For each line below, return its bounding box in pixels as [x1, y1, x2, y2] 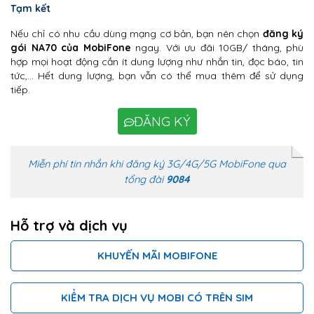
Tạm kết [11, 2, 50, 15]
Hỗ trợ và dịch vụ [11, 217, 128, 235]
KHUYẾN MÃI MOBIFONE [97, 249, 217, 263]
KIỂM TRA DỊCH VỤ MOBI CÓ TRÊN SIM [61, 291, 253, 305]
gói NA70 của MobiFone [11, 41, 131, 55]
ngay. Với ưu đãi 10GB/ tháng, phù [130, 41, 303, 55]
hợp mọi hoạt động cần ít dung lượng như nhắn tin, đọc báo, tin [11, 55, 303, 69]
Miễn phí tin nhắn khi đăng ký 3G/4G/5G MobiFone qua [28, 157, 286, 171]
